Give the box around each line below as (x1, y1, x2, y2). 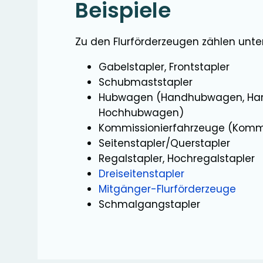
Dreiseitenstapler (99, 167, 184, 181)
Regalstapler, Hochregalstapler (99, 151, 255, 166)
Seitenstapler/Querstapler (99, 136, 230, 150)
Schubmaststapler (99, 75, 193, 89)
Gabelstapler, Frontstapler (99, 60, 230, 74)
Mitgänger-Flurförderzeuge (99, 182, 236, 196)
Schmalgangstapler (99, 197, 200, 211)
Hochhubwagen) (99, 106, 184, 120)
